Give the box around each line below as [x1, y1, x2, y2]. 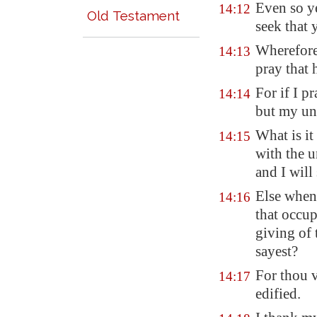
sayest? [255, 243, 298, 260]
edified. [255, 285, 301, 302]
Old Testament [87, 8, 180, 23]
